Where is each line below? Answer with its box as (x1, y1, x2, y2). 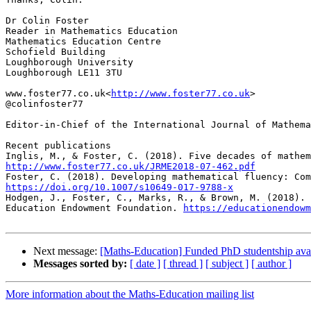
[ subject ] (205, 258, 249, 270)
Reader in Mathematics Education (6, 26, 178, 37)
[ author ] (251, 258, 292, 270)
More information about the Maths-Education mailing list (6, 288, 254, 301)
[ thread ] (163, 258, 203, 270)
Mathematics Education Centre (6, 36, 161, 47)
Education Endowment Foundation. (6, 203, 183, 214)
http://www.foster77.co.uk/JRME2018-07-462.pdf (6, 161, 255, 172)
